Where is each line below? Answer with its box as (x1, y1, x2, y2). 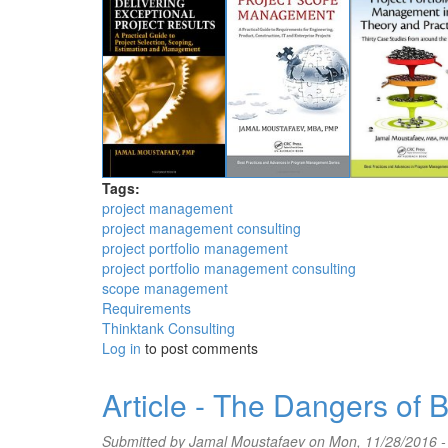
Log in (102, 338, 141, 358)
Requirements (102, 298, 191, 318)
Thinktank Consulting (102, 318, 235, 338)
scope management (102, 278, 228, 298)
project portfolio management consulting (102, 258, 356, 278)
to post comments (141, 338, 258, 358)
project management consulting (102, 218, 301, 238)
